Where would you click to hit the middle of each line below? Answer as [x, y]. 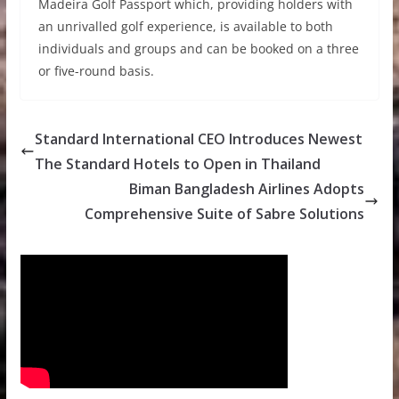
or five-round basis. [96, 71]
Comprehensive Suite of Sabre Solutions [225, 214]
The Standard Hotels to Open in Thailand [177, 164]
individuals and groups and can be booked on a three [198, 49]
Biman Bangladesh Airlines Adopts [247, 189]
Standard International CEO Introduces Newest [198, 139]
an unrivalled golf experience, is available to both [185, 27]
